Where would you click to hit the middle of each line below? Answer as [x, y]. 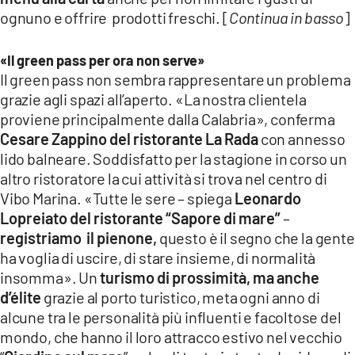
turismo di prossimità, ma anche [209, 277]
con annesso [302, 138]
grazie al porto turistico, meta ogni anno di [181, 297]
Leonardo [267, 198]
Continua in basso [286, 17]
